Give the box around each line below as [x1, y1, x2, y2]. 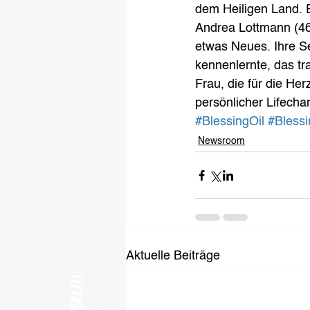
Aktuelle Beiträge [126, 250, 220, 262]
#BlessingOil [195, 116, 264, 128]
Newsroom [198, 136, 245, 146]
